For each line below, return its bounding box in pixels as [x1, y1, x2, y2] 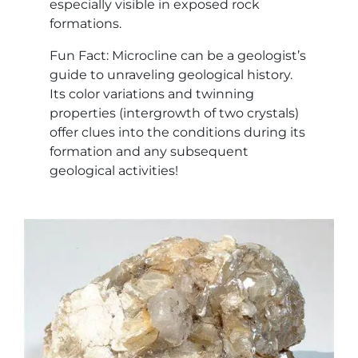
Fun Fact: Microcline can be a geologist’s [50, 47, 306, 63]
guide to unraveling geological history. [50, 66, 292, 82]
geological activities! [50, 162, 178, 178]
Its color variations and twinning [50, 86, 254, 101]
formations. [50, 15, 121, 31]
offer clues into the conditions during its [50, 124, 305, 140]
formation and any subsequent [50, 143, 249, 159]
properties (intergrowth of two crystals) [50, 105, 299, 121]
